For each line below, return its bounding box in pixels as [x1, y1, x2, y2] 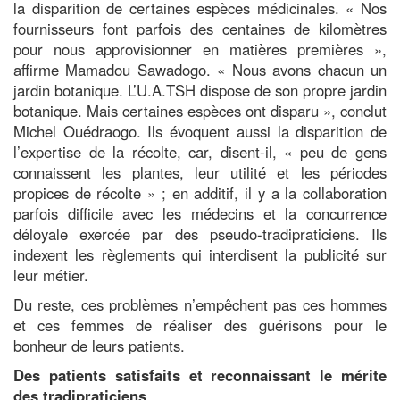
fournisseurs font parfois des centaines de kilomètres [13, 17, 387, 39]
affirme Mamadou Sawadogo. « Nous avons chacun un [13, 58, 387, 80]
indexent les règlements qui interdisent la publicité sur [13, 243, 387, 265]
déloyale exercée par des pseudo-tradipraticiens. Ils [13, 222, 387, 245]
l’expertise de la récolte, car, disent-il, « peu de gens [13, 140, 387, 162]
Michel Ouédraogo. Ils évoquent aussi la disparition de [13, 120, 387, 142]
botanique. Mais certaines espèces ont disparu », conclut [13, 99, 387, 121]
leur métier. [13, 263, 88, 286]
